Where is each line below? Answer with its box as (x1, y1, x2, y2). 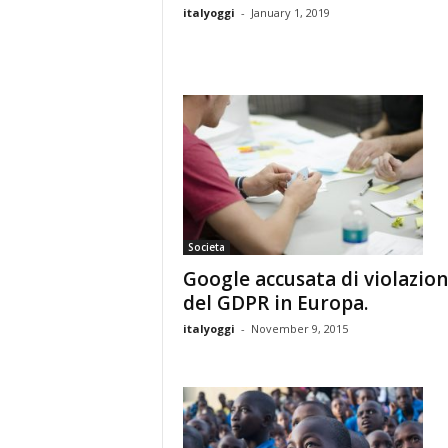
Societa (187, 240, 225, 254)
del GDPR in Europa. (182, 290, 368, 316)
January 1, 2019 (250, 5, 330, 20)
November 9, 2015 (250, 321, 348, 336)
